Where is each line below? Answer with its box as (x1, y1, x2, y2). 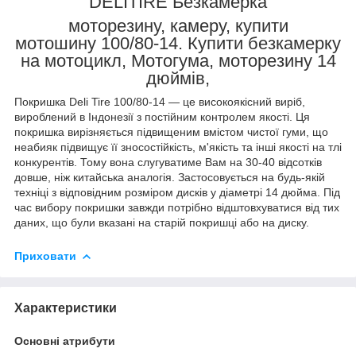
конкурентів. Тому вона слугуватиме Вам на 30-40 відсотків (14, 155, 322, 168)
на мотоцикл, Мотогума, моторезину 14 (20, 50, 336, 71)
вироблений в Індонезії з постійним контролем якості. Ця (14, 110, 310, 123)
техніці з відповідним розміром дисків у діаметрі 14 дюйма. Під (14, 185, 340, 199)
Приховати (14, 249, 76, 262)
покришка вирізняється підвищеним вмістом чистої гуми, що (14, 125, 328, 138)
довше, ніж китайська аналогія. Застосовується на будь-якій (14, 170, 325, 184)
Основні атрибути (14, 334, 115, 347)
